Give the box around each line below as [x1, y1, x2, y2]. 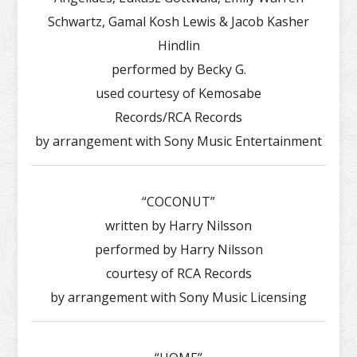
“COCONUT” [142, 192, 215, 210]
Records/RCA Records [115, 108, 242, 126]
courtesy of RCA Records [105, 264, 252, 282]
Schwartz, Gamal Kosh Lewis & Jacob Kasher [48, 12, 309, 30]
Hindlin [157, 36, 200, 54]
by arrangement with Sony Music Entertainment [35, 131, 322, 150]
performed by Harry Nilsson [94, 240, 263, 258]
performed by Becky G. [111, 60, 246, 78]
